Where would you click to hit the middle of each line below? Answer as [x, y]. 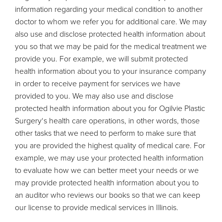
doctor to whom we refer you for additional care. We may [111, 21]
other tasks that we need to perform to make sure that [105, 133]
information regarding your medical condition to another [109, 9]
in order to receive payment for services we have [98, 83]
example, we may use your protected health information [109, 158]
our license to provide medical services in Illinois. [97, 207]
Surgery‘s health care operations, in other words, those [107, 120]
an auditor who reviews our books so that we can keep [108, 195]
